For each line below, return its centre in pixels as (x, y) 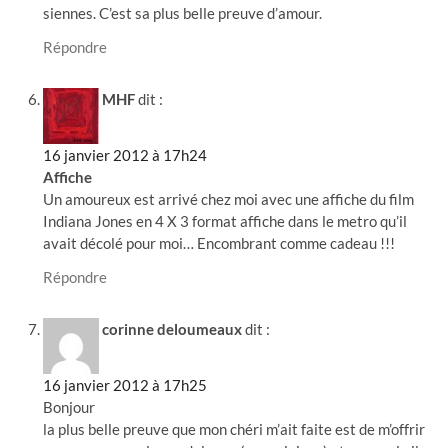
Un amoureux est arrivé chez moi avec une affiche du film (229, 199)
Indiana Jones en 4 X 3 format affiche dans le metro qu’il (225, 221)
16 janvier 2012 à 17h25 (125, 385)
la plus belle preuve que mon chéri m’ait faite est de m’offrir (234, 429)
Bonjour (69, 407)
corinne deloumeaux (172, 329)
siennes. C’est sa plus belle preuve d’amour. (183, 12)
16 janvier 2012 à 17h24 (125, 155)
